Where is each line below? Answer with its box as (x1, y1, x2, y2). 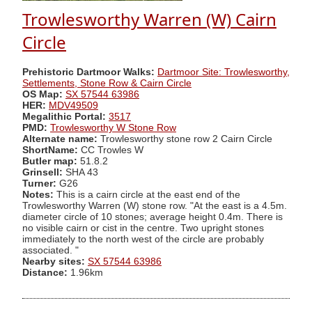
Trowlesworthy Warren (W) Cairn (22, 8, 276, 31)
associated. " (22, 244, 79, 256)
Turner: (22, 178, 59, 189)
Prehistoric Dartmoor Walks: (22, 66, 155, 77)
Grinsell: (22, 166, 65, 178)
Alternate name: (22, 133, 100, 144)
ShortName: (22, 144, 78, 155)
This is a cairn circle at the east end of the (54, 189, 240, 200)
